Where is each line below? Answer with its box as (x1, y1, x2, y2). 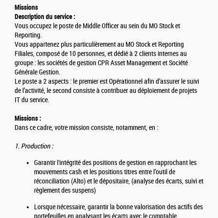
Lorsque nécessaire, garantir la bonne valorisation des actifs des (34, 203, 203, 212)
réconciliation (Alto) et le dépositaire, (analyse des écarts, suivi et (34, 177, 203, 186)
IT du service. (15, 96, 49, 105)
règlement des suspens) (34, 186, 97, 195)
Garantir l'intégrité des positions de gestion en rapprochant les (34, 159, 197, 167)
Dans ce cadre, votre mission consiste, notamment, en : (15, 124, 158, 132)
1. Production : (15, 142, 53, 151)
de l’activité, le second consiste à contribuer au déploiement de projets (15, 87, 197, 95)
